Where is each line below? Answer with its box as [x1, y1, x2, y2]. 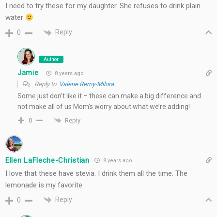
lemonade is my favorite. [5, 181, 84, 190]
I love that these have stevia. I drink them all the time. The [5, 169, 187, 178]
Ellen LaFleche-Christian [5, 155, 90, 165]
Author [44, 56, 59, 62]
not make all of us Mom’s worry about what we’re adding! [17, 102, 190, 110]
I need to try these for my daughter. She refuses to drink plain [5, 1, 201, 11]
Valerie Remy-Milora [59, 80, 114, 88]
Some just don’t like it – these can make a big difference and [17, 92, 201, 100]
